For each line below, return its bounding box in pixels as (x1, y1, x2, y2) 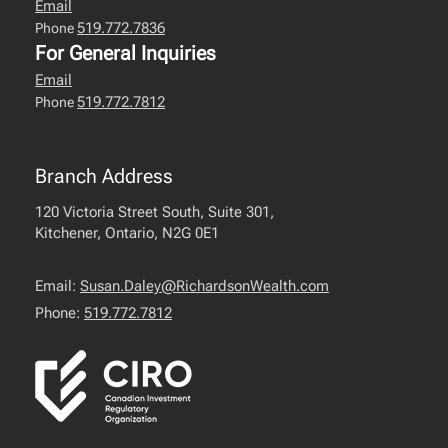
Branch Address (35, 163, 173, 188)
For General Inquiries (35, 40, 216, 65)
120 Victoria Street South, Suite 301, (35, 202, 274, 221)
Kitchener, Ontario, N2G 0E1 (35, 223, 219, 242)
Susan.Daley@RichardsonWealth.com (80, 276, 329, 295)
